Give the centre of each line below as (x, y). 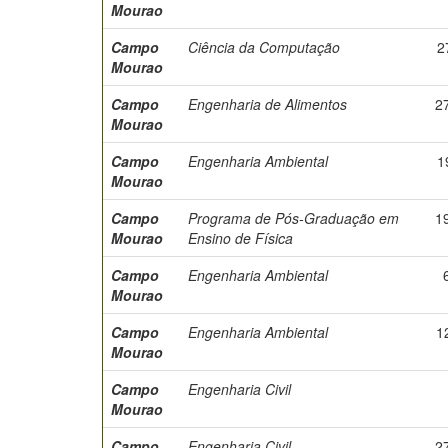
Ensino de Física (240, 238)
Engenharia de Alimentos (267, 104)
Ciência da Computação (264, 47)
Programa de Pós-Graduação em (293, 218)
